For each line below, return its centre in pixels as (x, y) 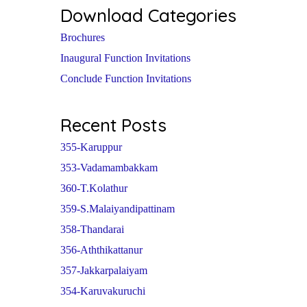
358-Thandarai (92, 230)
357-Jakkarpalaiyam (104, 271)
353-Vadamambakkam (109, 168)
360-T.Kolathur (94, 188)
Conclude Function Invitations (126, 79)
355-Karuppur (91, 147)
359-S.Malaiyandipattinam (118, 209)
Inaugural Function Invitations (125, 58)
